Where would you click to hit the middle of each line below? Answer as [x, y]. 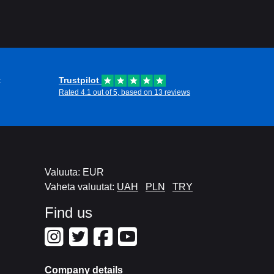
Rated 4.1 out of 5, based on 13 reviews [124, 92]
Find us [68, 213]
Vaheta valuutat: [81, 187]
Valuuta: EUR [74, 172]
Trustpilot [80, 80]
